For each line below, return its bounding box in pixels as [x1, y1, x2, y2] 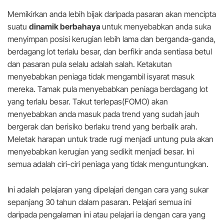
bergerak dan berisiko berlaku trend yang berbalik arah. [7, 121, 197, 132]
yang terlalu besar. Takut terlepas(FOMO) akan [7, 96, 168, 107]
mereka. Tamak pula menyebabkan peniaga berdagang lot [7, 84, 208, 94]
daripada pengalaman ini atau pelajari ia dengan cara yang [7, 209, 205, 220]
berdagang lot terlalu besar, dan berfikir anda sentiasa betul [7, 46, 212, 57]
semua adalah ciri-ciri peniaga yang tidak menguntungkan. [7, 159, 208, 169]
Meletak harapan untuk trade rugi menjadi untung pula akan [7, 134, 213, 144]
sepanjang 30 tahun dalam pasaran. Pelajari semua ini [7, 197, 191, 207]
